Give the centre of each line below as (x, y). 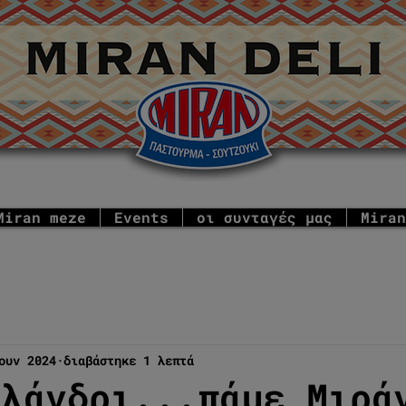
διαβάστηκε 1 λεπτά (129, 360)
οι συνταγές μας (265, 217)
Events (141, 217)
